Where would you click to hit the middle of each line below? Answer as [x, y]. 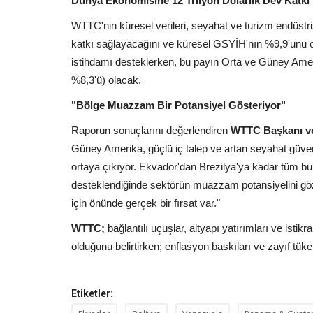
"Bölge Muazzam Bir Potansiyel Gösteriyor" [179, 105]
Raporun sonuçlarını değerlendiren [151, 130]
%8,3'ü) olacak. [106, 80]
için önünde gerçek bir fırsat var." [146, 203]
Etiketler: [92, 293]
